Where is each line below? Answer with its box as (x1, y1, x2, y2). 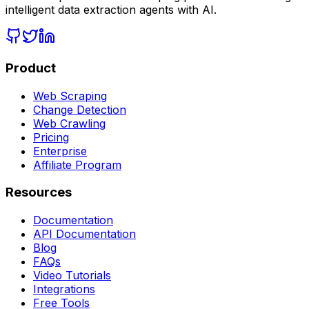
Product (6, 59, 56, 76)
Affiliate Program (33, 157, 121, 172)
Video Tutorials (33, 268, 111, 283)
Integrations (33, 282, 95, 297)
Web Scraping (33, 88, 107, 103)
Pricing (33, 130, 69, 144)
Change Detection (33, 102, 126, 117)
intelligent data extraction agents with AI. (6, 3, 217, 17)
